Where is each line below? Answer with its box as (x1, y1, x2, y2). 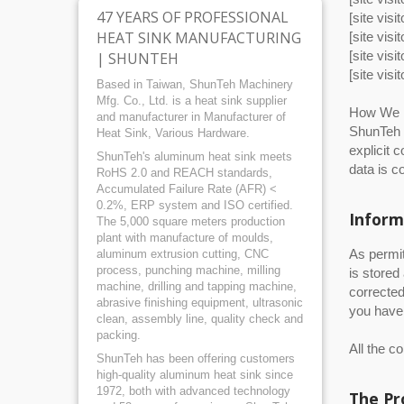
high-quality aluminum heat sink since (96, 368, 293, 381)
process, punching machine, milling (96, 263, 280, 277)
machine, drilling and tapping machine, (96, 280, 297, 293)
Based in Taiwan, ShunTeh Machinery (96, 78, 293, 91)
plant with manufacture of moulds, (96, 231, 273, 244)
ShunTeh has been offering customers (96, 352, 295, 365)
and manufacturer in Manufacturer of (96, 110, 286, 124)
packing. (96, 328, 141, 342)
